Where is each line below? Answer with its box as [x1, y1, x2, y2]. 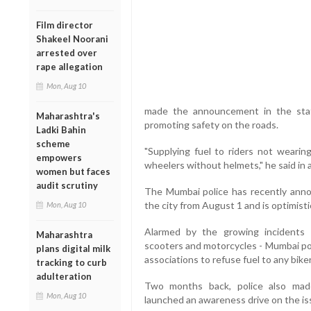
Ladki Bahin [36, 124, 86, 135]
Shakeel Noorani [36, 33, 108, 44]
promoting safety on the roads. [144, 119, 278, 131]
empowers [36, 151, 82, 163]
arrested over [36, 47, 97, 58]
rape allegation [36, 60, 103, 72]
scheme [36, 137, 70, 149]
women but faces [36, 165, 110, 177]
